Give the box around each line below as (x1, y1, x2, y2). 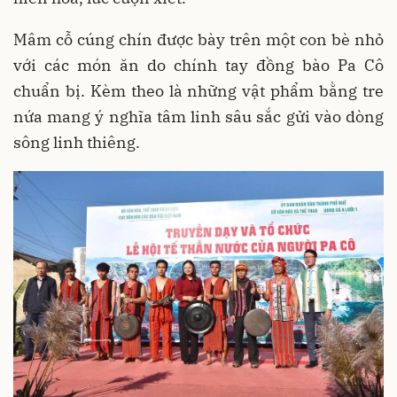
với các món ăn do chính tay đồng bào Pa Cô (13, 55, 384, 76)
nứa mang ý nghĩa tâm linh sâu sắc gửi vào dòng (13, 106, 384, 128)
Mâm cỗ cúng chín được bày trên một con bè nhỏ (13, 29, 384, 51)
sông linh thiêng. (13, 132, 140, 153)
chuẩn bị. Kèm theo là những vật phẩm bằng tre (13, 81, 384, 102)
